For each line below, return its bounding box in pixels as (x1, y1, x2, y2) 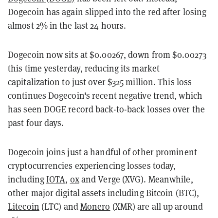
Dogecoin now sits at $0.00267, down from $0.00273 (8, 49, 206, 60)
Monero (80, 200, 110, 212)
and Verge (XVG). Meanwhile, (79, 173, 193, 185)
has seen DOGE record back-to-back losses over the (8, 103, 205, 115)
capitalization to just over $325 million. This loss (8, 76, 192, 88)
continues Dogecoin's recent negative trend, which (8, 90, 202, 101)
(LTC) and (39, 200, 80, 212)
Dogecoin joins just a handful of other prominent (8, 146, 197, 158)
